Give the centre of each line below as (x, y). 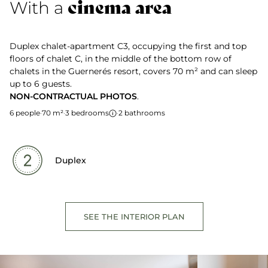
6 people (25, 113)
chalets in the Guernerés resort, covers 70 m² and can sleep (133, 71)
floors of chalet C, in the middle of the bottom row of (121, 59)
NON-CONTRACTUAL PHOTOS (73, 96)
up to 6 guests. (41, 84)
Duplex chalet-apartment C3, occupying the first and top (128, 46)
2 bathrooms (142, 113)
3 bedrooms (87, 113)
